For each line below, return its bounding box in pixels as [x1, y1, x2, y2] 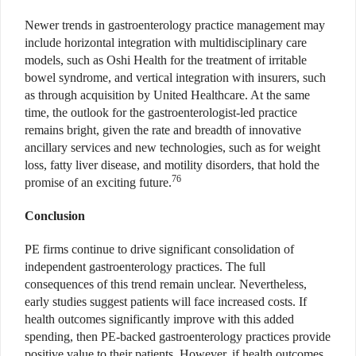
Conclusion [25, 208, 85, 222]
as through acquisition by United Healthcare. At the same [25, 87, 310, 102]
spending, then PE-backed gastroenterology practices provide [25, 329, 331, 343]
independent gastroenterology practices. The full [25, 259, 265, 273]
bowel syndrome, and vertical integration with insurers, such [25, 70, 326, 84]
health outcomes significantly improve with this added [25, 311, 294, 326]
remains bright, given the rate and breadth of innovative [25, 122, 301, 137]
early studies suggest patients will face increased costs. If [25, 294, 307, 308]
